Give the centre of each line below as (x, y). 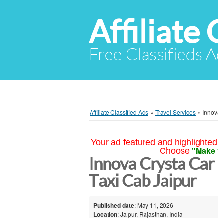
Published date (114, 205)
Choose (174, 151)
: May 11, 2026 (154, 205)
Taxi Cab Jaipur (143, 181)
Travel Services (175, 112)
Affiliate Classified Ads (119, 112)
